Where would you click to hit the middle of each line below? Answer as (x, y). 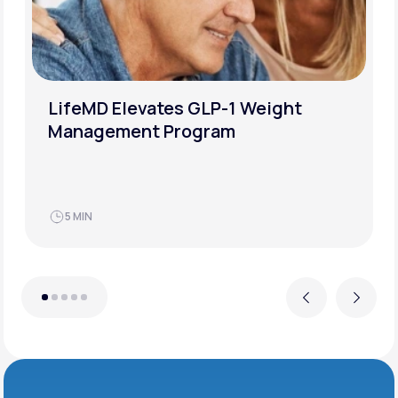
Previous (306, 305)
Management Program (142, 131)
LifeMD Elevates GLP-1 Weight (175, 108)
